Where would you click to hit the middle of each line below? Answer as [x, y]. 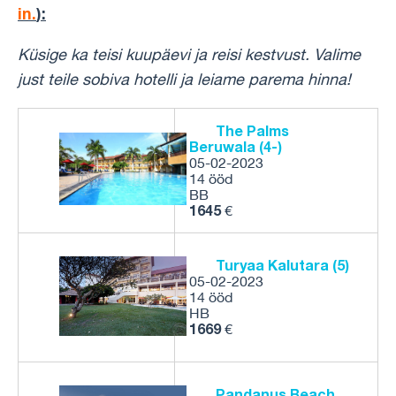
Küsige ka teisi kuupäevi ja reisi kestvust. [166, 54]
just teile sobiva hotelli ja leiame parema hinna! [184, 79]
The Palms [252, 130]
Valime [337, 54]
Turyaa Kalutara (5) [282, 265]
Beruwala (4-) [236, 146]
